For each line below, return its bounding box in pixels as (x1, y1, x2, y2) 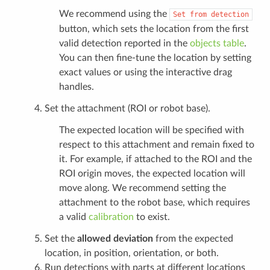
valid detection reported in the (58, 39, 190, 49)
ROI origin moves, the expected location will (58, 169, 245, 179)
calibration (88, 212, 134, 222)
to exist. (133, 212, 170, 222)
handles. (58, 82, 94, 92)
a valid (58, 212, 89, 222)
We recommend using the (58, 9, 169, 19)
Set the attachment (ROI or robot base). (44, 104, 210, 114)
